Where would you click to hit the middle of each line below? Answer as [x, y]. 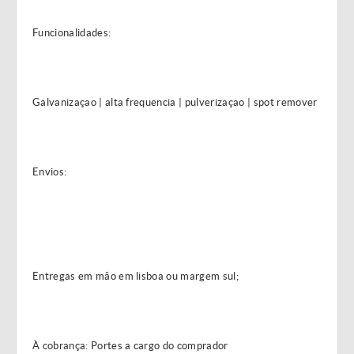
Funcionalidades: [72, 33]
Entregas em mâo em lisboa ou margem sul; [136, 276]
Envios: [50, 172]
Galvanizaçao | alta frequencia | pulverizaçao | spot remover [175, 102]
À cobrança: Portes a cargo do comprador [130, 346]
